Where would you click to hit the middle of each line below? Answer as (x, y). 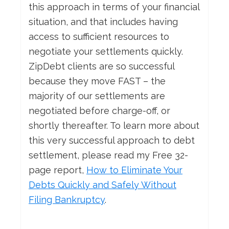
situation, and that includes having (103, 22)
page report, (58, 170)
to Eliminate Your (145, 170)
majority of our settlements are (97, 96)
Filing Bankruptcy (67, 200)
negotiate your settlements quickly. (106, 52)
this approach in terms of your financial (114, 7)
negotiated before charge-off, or (99, 111)
